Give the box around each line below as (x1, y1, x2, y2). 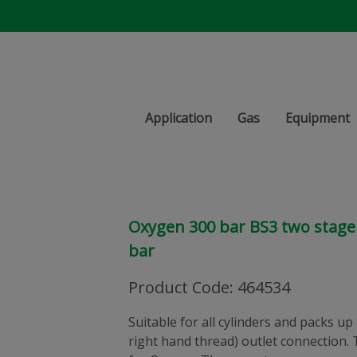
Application (145, 109, 212, 127)
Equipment (285, 109, 350, 127)
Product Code (128, 277, 229, 298)
